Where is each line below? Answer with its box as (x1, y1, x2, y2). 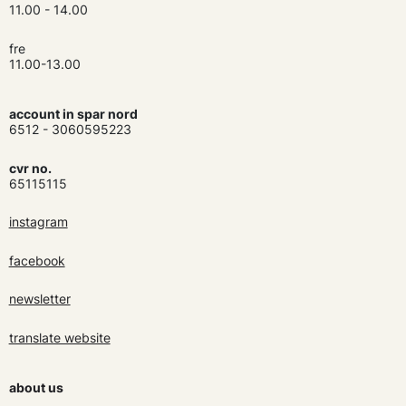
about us (8, 380, 63, 396)
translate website (8, 330, 111, 346)
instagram (8, 214, 68, 230)
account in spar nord (8, 106, 138, 122)
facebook (8, 252, 65, 268)
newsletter (8, 291, 71, 307)
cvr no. (8, 159, 52, 176)
